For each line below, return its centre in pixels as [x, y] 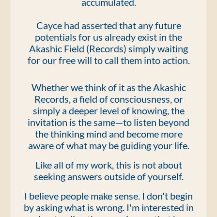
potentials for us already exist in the [108, 37]
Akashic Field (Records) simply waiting [108, 48]
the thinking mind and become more [108, 134]
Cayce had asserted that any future [108, 25]
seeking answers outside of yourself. [108, 176]
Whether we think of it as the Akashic [108, 87]
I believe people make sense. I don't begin [108, 196]
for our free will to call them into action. [108, 60]
